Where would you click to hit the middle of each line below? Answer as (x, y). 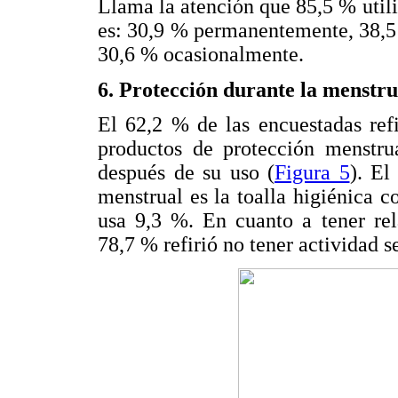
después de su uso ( (186, 173)
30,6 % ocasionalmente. (201, 54)
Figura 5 (312, 173)
